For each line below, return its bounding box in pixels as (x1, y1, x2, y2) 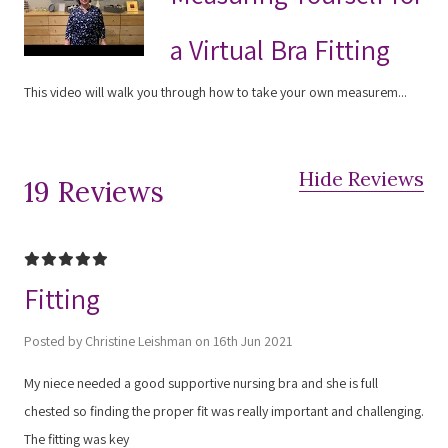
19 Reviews (24, 173, 164, 210)
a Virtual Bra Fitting (169, 30, 390, 68)
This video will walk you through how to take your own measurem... (24, 82, 407, 101)
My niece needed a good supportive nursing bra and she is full (24, 373, 378, 392)
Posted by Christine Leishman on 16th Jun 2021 (24, 331, 292, 350)
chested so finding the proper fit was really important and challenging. (24, 401, 424, 420)
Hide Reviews (299, 165, 424, 191)
